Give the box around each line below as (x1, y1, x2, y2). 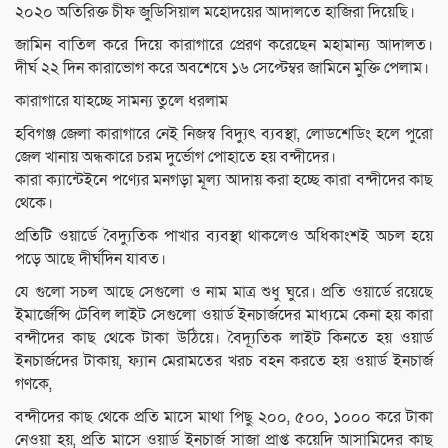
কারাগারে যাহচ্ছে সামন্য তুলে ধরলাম (15, 89, 228, 112)
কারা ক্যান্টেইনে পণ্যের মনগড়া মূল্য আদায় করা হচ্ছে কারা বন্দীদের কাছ (15, 168, 433, 191)
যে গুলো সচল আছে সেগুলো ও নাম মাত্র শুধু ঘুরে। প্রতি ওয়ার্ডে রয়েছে (15, 280, 433, 303)
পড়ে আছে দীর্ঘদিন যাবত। (15, 247, 166, 270)
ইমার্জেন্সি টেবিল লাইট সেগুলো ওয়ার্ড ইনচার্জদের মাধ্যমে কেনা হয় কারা (15, 303, 433, 326)
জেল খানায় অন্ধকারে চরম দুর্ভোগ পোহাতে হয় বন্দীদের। (15, 145, 336, 168)
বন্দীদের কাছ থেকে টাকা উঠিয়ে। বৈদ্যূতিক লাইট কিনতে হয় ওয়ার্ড (15, 326, 433, 349)
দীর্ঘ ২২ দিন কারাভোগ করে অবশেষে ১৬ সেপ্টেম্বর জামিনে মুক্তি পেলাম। (15, 56, 429, 79)
